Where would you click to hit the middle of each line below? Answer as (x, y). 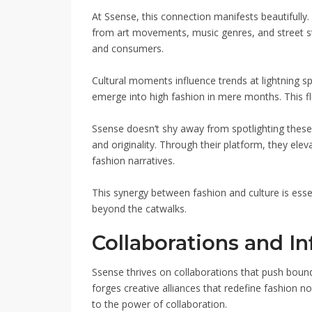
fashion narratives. (133, 160)
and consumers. (128, 48)
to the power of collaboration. (159, 304)
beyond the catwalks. (139, 208)
